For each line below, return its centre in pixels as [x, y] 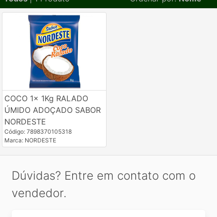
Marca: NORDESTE [30, 140]
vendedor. [39, 193]
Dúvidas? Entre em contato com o [104, 176]
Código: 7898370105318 [38, 132]
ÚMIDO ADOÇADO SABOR [53, 110]
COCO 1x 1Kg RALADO [46, 99]
